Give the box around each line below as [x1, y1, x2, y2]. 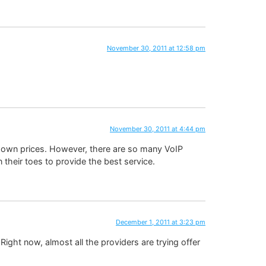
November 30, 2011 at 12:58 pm [107, 44, 205, 53]
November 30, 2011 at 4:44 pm [110, 124, 205, 133]
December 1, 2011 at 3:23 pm [116, 217, 205, 226]
